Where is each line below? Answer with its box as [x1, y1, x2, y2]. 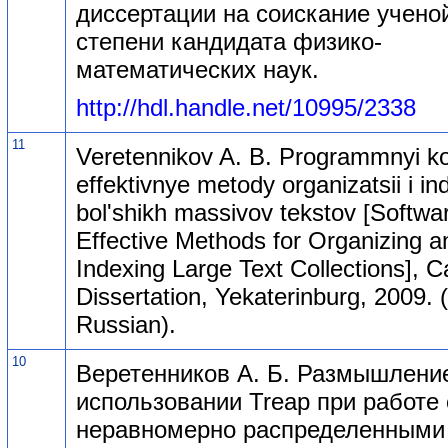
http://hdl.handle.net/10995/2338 [76, 93, 416, 121]
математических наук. [76, 55, 319, 83]
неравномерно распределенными [76, 415, 445, 443]
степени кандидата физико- [76, 27, 382, 55]
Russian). [76, 310, 176, 338]
